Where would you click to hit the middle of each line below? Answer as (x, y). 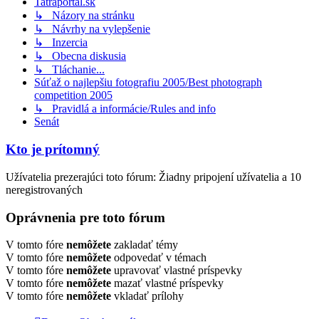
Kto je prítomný (53, 150)
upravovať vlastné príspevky (177, 271)
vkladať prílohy (147, 296)
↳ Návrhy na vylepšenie (92, 29)
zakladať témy (145, 245)
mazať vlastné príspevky (167, 283)
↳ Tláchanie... (69, 70)
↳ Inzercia (61, 43)
